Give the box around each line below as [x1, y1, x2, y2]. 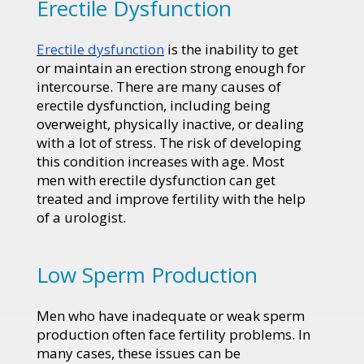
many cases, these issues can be [37, 343, 240, 362]
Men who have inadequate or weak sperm [37, 305, 305, 325]
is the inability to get [164, 39, 298, 58]
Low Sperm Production [37, 259, 258, 289]
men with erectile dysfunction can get [37, 170, 275, 189]
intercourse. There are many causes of [37, 76, 281, 96]
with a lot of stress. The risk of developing [37, 132, 301, 152]
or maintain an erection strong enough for [37, 58, 305, 77]
